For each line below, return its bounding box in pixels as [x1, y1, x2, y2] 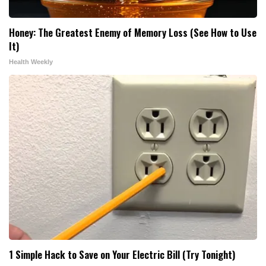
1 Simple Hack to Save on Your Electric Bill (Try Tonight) [9, 247, 235, 262]
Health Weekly [9, 58, 53, 66]
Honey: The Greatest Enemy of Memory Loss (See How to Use [9, 25, 256, 40]
